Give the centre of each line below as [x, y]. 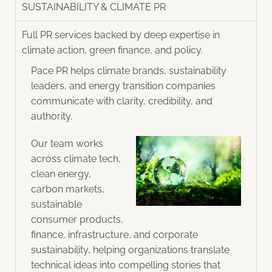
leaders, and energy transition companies [123, 86]
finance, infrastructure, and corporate [114, 234]
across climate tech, [76, 158]
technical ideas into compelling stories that [126, 265]
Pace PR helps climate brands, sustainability [129, 71]
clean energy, [61, 174]
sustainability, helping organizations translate [130, 250]
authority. [52, 117]
